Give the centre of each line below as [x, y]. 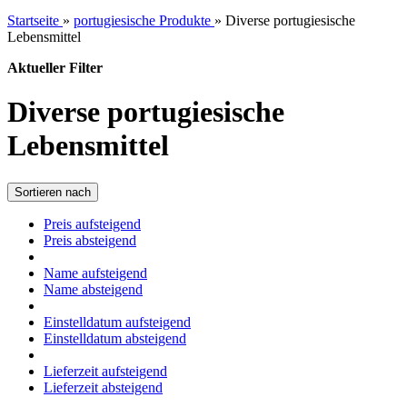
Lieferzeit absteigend [103, 387]
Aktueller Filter [55, 68]
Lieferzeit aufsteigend [105, 371]
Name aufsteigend [95, 273]
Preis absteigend [90, 240]
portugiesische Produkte [142, 20]
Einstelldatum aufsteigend [117, 322]
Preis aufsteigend [92, 223]
